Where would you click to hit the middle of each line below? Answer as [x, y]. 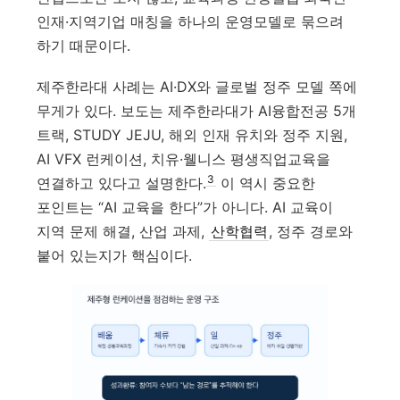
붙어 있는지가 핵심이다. [115, 255]
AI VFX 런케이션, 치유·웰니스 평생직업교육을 [184, 158]
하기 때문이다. [84, 46]
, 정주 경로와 [311, 231]
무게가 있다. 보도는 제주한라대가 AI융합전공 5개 [197, 110]
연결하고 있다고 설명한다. [122, 183]
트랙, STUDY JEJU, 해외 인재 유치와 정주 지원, [192, 134]
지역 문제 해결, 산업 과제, [123, 231]
